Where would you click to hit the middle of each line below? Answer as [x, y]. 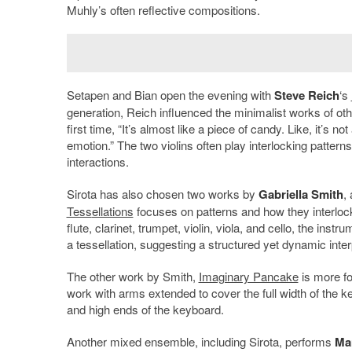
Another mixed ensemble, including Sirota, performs [200, 341]
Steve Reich [306, 95]
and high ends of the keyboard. [145, 309]
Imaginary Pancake [248, 276]
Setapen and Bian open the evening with [170, 94]
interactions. [97, 161]
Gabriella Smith [301, 194]
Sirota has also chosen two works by [162, 193]
